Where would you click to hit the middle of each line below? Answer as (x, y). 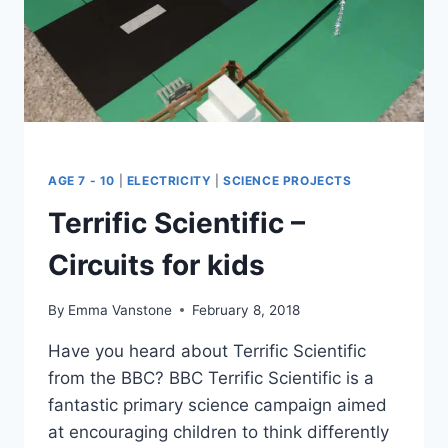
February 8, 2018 (246, 309)
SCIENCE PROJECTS (287, 181)
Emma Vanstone (120, 309)
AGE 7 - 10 (81, 181)
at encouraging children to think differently (218, 431)
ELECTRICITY (169, 181)
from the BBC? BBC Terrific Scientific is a (211, 377)
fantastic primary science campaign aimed (217, 404)
